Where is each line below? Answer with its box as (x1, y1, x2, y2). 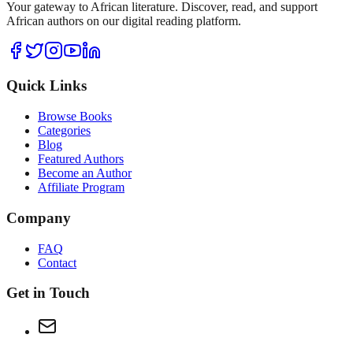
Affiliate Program (38, 180, 124, 195)
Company (6, 209, 71, 226)
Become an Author (38, 166, 132, 180)
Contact (38, 255, 76, 269)
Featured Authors (38, 152, 124, 166)
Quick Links (6, 77, 87, 95)
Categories (38, 124, 91, 138)
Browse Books (38, 110, 112, 124)
